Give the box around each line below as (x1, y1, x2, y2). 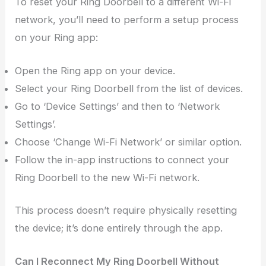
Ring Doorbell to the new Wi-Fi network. (15, 172, 200, 184)
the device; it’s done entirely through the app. (15, 222, 223, 235)
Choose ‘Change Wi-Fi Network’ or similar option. (15, 136, 242, 148)
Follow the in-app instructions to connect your (15, 154, 230, 166)
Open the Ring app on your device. (15, 65, 176, 77)
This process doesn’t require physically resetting (15, 204, 237, 217)
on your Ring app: (15, 31, 99, 44)
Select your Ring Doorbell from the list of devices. (15, 83, 243, 95)
